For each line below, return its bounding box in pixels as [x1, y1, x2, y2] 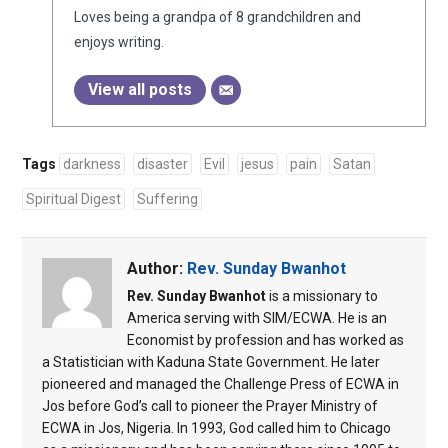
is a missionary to [265, 288, 378, 305]
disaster [136, 156, 188, 173]
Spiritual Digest [25, 191, 121, 208]
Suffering [136, 191, 198, 208]
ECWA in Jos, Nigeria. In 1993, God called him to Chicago [41, 420, 391, 437]
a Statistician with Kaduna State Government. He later [41, 354, 380, 371]
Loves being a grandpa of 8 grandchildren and [73, 9, 361, 26]
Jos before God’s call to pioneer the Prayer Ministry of [41, 398, 378, 415]
